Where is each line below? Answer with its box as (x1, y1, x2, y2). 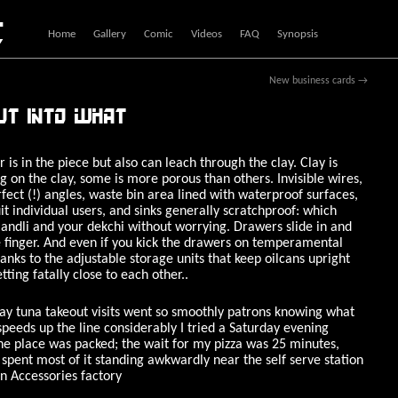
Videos (191, 28, 222, 40)
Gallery (93, 28, 126, 40)
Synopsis (277, 28, 318, 40)
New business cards (269, 76, 358, 86)
